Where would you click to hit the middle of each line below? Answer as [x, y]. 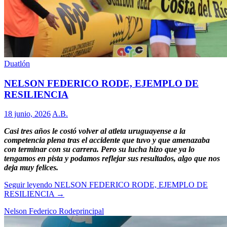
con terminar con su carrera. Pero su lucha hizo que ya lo [99, 149]
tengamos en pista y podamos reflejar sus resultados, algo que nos [112, 159]
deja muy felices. [31, 168]
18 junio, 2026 [27, 114]
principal [90, 211]
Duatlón [17, 63]
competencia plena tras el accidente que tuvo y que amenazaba [107, 140]
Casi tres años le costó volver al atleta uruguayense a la [95, 131]
